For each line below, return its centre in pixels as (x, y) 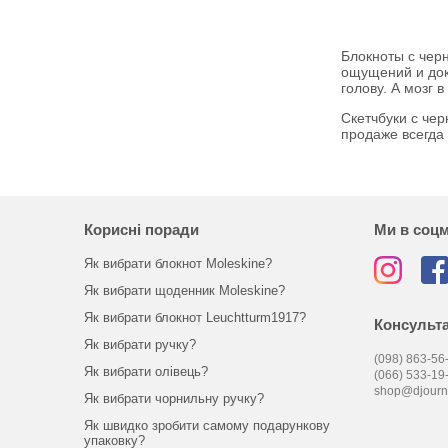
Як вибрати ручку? (139, 344)
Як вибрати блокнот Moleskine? (177, 263)
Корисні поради (141, 229)
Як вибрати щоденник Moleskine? (184, 290)
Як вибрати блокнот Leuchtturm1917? (194, 317)
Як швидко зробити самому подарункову (206, 425)
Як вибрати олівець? (145, 371)
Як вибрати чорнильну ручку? (173, 398)
